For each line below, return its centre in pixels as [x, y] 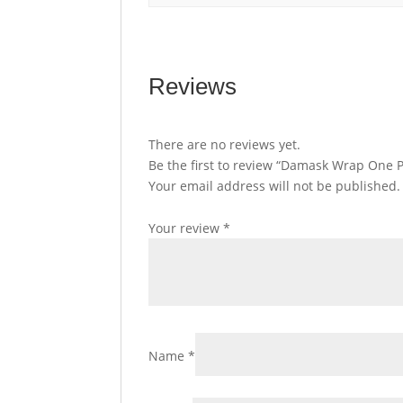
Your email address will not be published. [275, 186]
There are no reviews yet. [225, 145]
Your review [186, 228]
